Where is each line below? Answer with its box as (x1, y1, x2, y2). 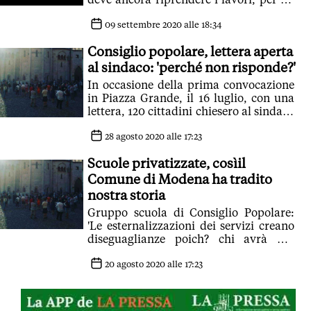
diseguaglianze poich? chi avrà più (87, 233, 294, 246)
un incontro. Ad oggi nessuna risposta (87, 118, 285, 131)
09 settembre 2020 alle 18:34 (103, 19, 221, 30)
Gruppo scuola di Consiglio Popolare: (87, 206, 294, 219)
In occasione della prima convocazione (87, 78, 294, 92)
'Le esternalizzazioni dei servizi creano (87, 219, 294, 233)
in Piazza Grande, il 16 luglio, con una (87, 92, 294, 105)
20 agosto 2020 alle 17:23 (103, 259, 203, 269)
